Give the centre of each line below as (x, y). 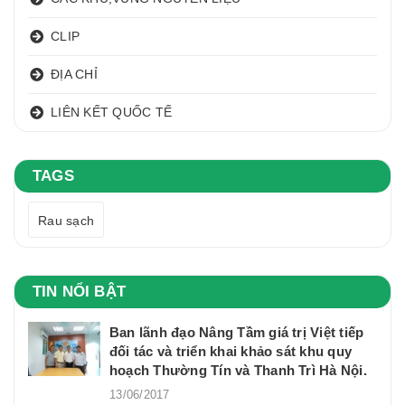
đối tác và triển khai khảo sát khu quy (231, 351)
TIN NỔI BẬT (79, 291)
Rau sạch (66, 220)
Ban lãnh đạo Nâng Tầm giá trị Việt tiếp (237, 332)
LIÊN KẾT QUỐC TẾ (111, 113)
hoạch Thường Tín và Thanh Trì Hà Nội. (238, 370)
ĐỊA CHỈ (74, 75)
